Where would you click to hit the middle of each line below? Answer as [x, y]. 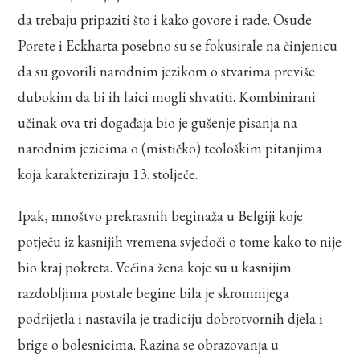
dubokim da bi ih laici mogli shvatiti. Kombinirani [167, 96]
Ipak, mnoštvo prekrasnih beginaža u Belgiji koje [161, 215]
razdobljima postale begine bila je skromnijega [154, 292]
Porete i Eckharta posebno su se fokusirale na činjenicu [178, 45]
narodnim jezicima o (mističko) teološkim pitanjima [170, 148]
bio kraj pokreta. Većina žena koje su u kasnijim [155, 267]
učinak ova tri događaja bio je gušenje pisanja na [158, 122]
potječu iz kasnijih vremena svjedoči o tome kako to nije [180, 241]
